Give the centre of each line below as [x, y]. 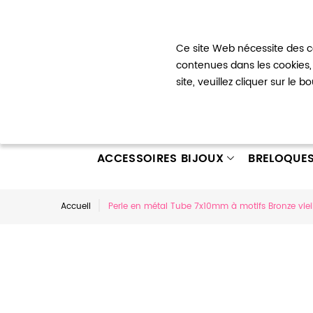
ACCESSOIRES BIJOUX [160, 159]
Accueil [76, 206]
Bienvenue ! [86, 21]
